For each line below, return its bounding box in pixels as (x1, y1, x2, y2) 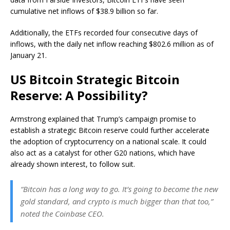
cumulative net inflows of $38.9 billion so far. (10, 6, 158, 16)
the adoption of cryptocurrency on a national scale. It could (10, 137, 206, 147)
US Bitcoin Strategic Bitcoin (10, 71, 180, 88)
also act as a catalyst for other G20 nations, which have (10, 148, 195, 158)
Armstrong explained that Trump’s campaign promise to (10, 114, 196, 124)
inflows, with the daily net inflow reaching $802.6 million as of (10, 39, 214, 49)
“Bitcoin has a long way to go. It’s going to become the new (21, 184, 218, 195)
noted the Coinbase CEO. (21, 208, 104, 219)
